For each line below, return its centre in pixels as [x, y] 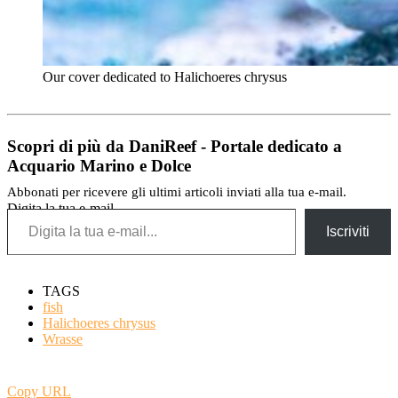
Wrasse [63, 338]
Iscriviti [348, 231]
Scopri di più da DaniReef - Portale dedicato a [175, 146]
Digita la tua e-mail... [66, 208]
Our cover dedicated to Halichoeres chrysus [165, 76]
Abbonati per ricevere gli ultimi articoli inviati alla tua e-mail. [177, 191]
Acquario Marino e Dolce [99, 165]
